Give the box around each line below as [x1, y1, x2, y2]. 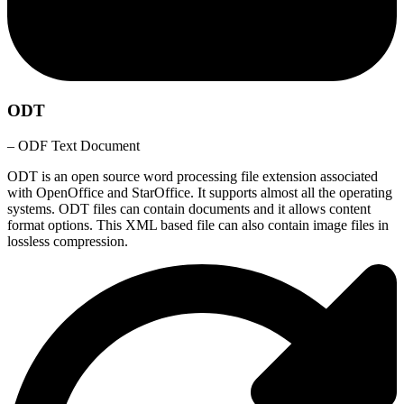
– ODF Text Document [7, 137, 140, 153]
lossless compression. [7, 233, 128, 249]
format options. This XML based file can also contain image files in [7, 216, 389, 233]
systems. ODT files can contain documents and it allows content [7, 200, 371, 216]
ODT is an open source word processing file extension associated [7, 168, 378, 184]
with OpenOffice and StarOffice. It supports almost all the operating [7, 184, 392, 200]
